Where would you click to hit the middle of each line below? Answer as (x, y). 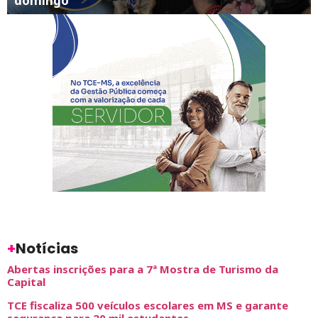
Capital (26, 281)
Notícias (47, 248)
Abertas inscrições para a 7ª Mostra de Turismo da (143, 269)
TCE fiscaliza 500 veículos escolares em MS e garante (148, 305)
